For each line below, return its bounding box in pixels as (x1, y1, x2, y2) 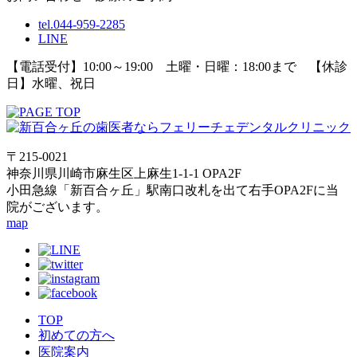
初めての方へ (38, 328, 115, 342)
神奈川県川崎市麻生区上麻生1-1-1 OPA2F (6, 166, 241, 180)
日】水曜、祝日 (6, 76, 96, 90)
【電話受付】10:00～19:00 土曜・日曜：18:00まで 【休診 (6, 59, 347, 73)
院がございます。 (6, 199, 108, 214)
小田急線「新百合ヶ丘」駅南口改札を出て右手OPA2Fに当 (6, 182, 339, 197)
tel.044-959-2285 (38, 17, 125, 31)
